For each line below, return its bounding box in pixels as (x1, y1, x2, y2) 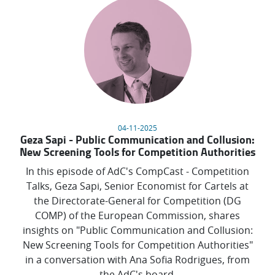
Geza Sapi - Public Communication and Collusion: (20, 131, 255, 148)
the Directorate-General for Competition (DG (34, 194, 241, 208)
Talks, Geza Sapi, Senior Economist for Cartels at (26, 179, 249, 193)
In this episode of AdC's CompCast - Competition (26, 165, 249, 179)
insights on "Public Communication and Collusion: (22, 223, 253, 238)
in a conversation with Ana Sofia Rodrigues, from (25, 253, 250, 267)
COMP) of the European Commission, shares (35, 209, 240, 223)
